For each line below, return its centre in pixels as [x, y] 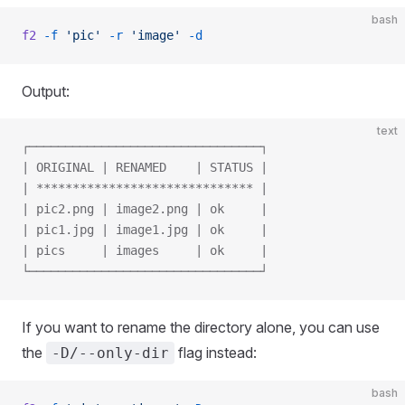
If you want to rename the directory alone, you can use [201, 327]
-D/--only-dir [110, 353]
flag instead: [216, 353]
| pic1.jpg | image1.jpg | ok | [145, 230]
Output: [46, 91]
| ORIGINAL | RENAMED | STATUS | [145, 167]
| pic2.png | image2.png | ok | [145, 209]
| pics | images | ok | [145, 250]
